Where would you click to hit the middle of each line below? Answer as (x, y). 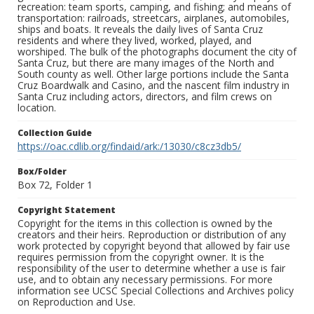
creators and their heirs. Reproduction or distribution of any (152, 235)
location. (37, 108)
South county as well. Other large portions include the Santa (153, 74)
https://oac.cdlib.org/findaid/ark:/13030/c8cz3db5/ (129, 146)
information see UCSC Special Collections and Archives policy (156, 291)
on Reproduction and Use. (76, 302)
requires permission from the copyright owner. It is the (141, 257)
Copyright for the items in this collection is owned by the (145, 224)
